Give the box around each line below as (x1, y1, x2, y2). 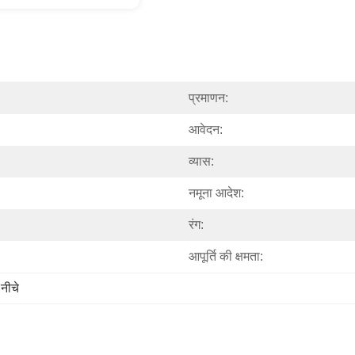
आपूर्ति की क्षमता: (189, 250, 263, 263)
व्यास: (189, 155, 214, 168)
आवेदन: (189, 123, 223, 136)
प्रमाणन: (189, 91, 228, 105)
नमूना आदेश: (189, 186, 244, 200)
